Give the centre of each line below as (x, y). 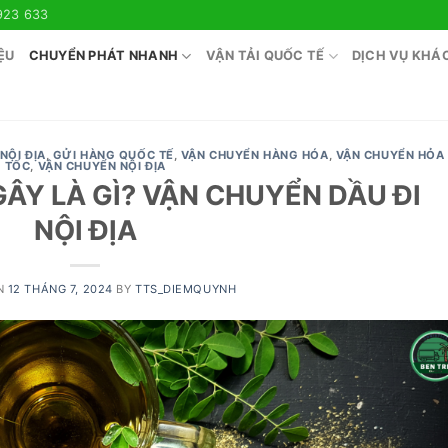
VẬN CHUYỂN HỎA (390, 155)
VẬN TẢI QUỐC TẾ (265, 55)
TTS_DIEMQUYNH (186, 288)
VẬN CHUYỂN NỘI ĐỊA (101, 166)
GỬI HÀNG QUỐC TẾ (113, 155)
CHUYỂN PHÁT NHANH (103, 55)
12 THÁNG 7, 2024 (60, 288)
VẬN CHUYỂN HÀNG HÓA (254, 155)
